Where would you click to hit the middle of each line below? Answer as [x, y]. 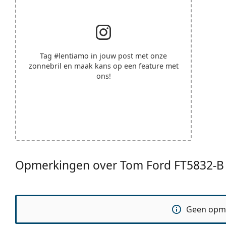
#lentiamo [71, 55]
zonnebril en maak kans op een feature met [103, 66]
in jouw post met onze [128, 55]
